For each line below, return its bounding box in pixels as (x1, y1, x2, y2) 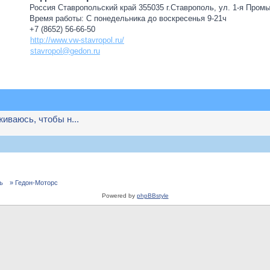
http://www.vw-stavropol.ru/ (30, 36, 124, 45)
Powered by (101, 192, 137, 199)
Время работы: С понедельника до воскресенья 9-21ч (30, 14, 227, 23)
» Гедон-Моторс (10, 179, 58, 186)
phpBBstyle (136, 192, 169, 199)
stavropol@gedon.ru (30, 46, 100, 55)
